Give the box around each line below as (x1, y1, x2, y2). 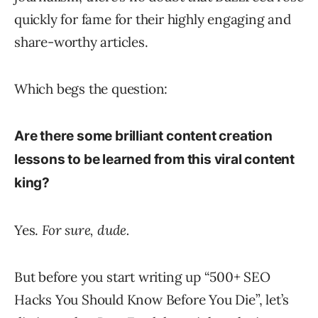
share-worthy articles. (14, 33, 148, 51)
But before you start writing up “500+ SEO (14, 268, 270, 286)
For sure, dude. (42, 221, 129, 239)
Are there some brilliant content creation (14, 128, 273, 145)
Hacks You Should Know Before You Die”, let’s (14, 291, 290, 309)
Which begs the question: (14, 80, 168, 98)
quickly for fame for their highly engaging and (14, 11, 291, 28)
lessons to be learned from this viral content (14, 151, 295, 168)
